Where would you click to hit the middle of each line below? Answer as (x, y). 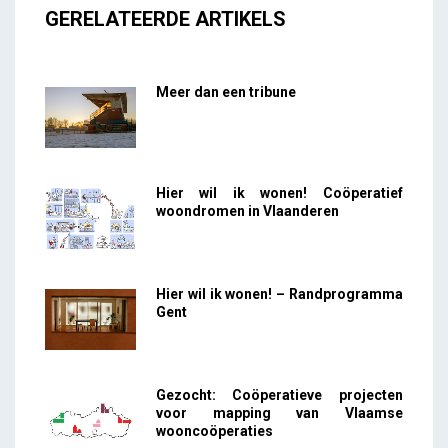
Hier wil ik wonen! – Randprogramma (279, 293)
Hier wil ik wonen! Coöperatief (279, 192)
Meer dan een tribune (225, 91)
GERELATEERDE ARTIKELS (165, 18)
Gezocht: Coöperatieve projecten (279, 394)
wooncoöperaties (214, 430)
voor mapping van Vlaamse (279, 412)
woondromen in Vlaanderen (247, 210)
